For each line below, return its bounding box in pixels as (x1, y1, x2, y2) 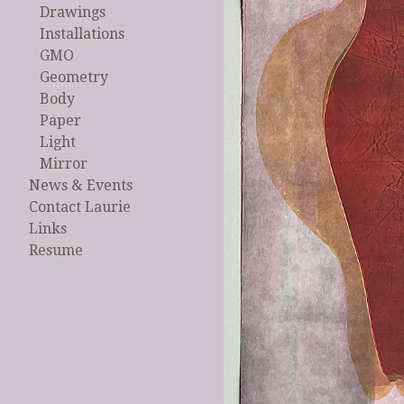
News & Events (29, 177, 133, 195)
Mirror (40, 155, 87, 173)
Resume (29, 242, 83, 260)
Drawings (40, 4, 106, 22)
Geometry (40, 69, 108, 87)
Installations (40, 25, 124, 43)
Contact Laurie (29, 198, 131, 216)
